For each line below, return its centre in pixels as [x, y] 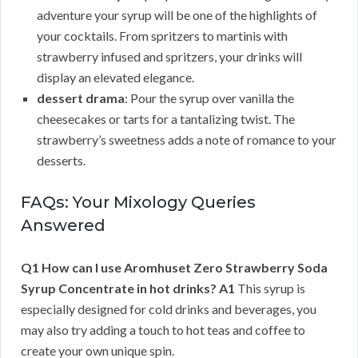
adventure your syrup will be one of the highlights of [177, 15]
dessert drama [81, 98]
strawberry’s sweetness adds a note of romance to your [187, 140]
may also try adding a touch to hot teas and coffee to [163, 330]
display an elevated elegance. [115, 78]
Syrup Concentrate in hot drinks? [119, 288]
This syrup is [270, 288]
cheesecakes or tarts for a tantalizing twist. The [166, 119]
